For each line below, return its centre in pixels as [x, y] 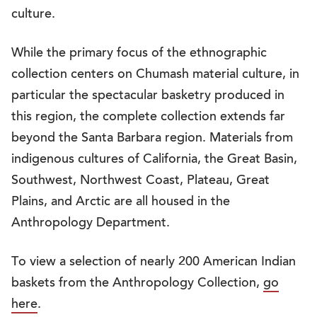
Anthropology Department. [91, 224]
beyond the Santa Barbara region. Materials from [152, 139]
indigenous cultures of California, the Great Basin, [154, 160]
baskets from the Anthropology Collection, [137, 284]
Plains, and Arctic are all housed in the [121, 203]
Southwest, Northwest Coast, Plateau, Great [140, 181]
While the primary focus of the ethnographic [139, 54]
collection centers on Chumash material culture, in [155, 75]
